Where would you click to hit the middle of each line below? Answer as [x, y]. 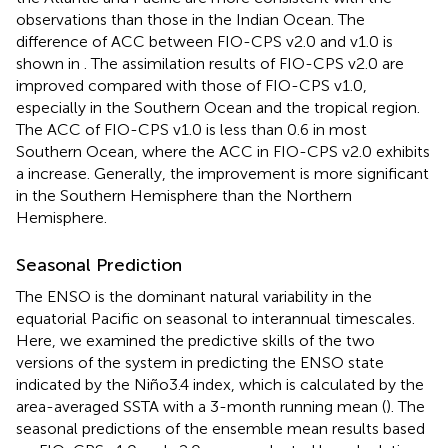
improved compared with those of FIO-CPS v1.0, [191, 85]
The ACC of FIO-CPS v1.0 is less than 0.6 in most [191, 129]
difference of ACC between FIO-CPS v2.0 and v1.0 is [204, 41]
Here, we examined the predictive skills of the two [195, 340]
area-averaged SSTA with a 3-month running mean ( [201, 406]
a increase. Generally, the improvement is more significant [222, 173]
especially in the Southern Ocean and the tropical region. [218, 107]
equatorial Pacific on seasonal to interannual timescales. [215, 318]
